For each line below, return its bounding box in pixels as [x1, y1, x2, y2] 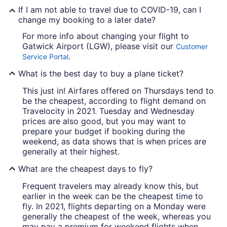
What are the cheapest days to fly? [18, 164, 153, 174]
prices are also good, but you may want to [22, 116, 186, 126]
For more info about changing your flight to [22, 31, 189, 41]
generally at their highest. [22, 146, 120, 157]
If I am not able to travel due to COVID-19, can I [18, 5, 201, 15]
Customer [176, 42, 208, 51]
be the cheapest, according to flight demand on [22, 96, 206, 106]
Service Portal [22, 52, 68, 61]
